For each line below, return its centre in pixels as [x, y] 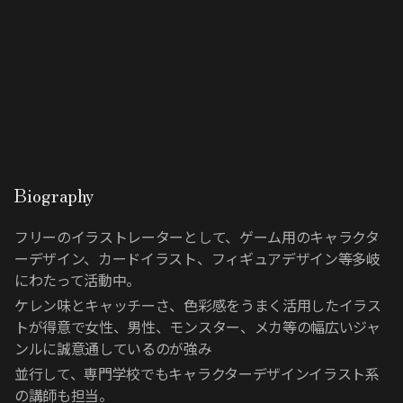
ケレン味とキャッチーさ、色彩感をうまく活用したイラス [198, 304]
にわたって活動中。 [78, 279]
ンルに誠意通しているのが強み [113, 348]
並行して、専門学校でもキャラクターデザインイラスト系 [197, 373]
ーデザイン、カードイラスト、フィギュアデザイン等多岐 [197, 258]
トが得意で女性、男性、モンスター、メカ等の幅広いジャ [197, 326]
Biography [54, 194]
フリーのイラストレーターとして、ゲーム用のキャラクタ [197, 236]
